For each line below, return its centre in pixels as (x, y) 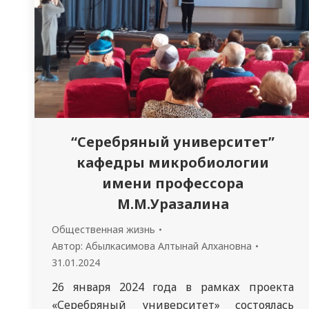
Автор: (69, 246)
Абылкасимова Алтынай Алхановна (169, 246)
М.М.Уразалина (173, 203)
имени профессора (173, 183)
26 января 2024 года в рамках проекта (173, 287)
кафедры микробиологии (173, 162)
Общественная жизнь (103, 229)
